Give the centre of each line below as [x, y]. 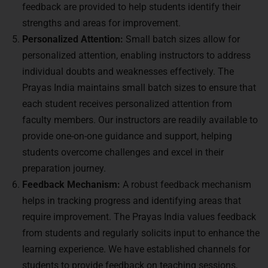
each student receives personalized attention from [127, 104]
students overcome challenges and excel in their [123, 152]
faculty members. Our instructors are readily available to [140, 120]
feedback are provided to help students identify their [131, 7]
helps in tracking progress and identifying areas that [132, 201]
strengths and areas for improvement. [101, 23]
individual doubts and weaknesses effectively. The [128, 71]
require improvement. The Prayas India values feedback [139, 217]
